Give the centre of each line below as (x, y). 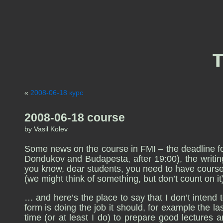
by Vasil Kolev (46, 129)
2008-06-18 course (74, 117)
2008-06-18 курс (56, 93)
